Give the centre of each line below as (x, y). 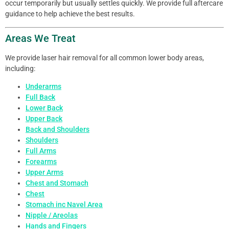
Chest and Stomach (57, 183)
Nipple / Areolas (52, 215)
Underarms (43, 87)
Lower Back (44, 108)
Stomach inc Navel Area (64, 205)
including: (20, 68)
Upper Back (44, 119)
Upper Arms (44, 173)
